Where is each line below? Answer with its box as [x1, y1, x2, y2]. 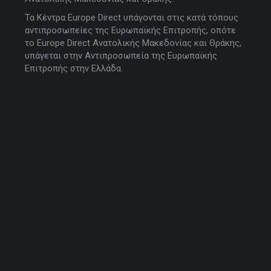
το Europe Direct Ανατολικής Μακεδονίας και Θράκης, [24, 37, 241, 48]
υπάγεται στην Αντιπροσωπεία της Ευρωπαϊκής [24, 50, 217, 61]
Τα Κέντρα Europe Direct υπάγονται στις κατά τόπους [24, 11, 238, 23]
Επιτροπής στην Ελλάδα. [24, 62, 123, 74]
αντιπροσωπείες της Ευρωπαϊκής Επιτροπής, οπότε [24, 24, 236, 36]
